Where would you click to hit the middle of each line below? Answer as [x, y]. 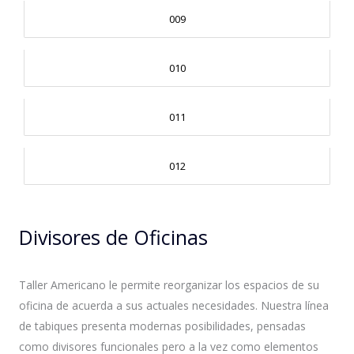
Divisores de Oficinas [113, 237]
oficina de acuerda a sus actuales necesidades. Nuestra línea [174, 305]
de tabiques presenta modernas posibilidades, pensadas [162, 326]
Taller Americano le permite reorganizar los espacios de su [169, 284]
